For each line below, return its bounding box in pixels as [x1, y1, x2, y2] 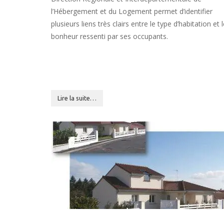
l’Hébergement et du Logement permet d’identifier [51, 6, 212, 16]
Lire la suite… [57, 94, 96, 101]
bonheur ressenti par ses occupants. [51, 31, 168, 41]
